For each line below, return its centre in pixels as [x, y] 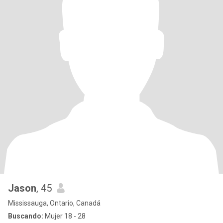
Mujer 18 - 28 [64, 216]
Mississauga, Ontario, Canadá [54, 203]
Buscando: [26, 216]
